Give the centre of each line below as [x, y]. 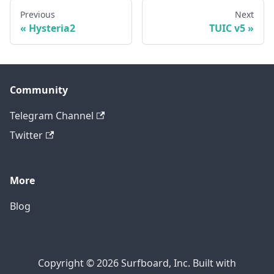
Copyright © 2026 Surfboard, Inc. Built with [137, 263]
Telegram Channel [52, 116]
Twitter [26, 135]
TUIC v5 [227, 28]
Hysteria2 [52, 28]
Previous [38, 15]
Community [39, 90]
